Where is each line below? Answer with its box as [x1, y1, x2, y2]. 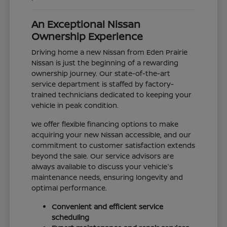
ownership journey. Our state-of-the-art [31, 68, 171, 78]
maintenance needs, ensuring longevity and [31, 172, 183, 182]
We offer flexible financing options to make [31, 119, 179, 129]
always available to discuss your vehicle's [31, 161, 173, 171]
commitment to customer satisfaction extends [31, 140, 196, 150]
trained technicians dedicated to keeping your [31, 89, 192, 99]
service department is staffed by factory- [31, 79, 174, 89]
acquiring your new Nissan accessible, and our [31, 129, 192, 139]
